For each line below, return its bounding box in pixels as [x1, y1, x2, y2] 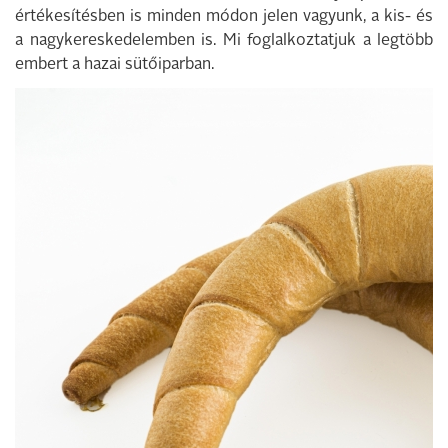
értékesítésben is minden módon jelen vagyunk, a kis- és [15, 9, 433, 25]
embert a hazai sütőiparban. [15, 57, 214, 73]
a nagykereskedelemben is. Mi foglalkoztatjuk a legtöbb [15, 33, 433, 49]
